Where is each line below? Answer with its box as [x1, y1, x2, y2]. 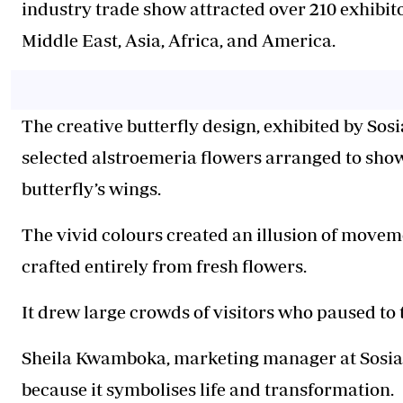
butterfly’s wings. [22, 177, 161, 199]
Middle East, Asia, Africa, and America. [22, 29, 339, 50]
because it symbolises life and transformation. [22, 378, 398, 399]
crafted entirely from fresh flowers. [22, 255, 310, 276]
